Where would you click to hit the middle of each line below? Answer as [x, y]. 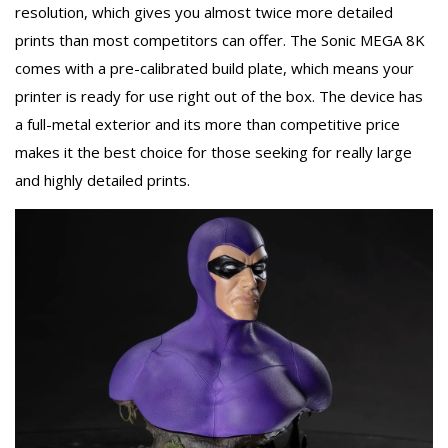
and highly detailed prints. [102, 179]
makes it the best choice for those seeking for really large [213, 151]
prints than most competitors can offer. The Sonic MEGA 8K [220, 39]
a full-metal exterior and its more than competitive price [207, 123]
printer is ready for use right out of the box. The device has [219, 95]
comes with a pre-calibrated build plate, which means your [214, 67]
